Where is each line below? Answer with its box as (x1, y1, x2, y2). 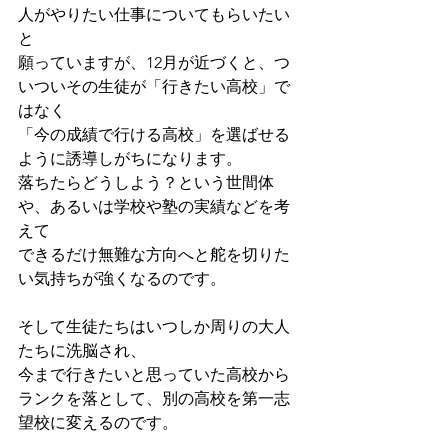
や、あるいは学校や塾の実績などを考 (18, 197, 290, 216)
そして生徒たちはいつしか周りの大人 (18, 317, 290, 336)
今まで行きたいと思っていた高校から (18, 365, 290, 384)
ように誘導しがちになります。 (18, 149, 242, 168)
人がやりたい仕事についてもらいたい (18, 5, 290, 24)
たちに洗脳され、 (18, 341, 146, 360)
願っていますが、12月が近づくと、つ (18, 53, 290, 72)
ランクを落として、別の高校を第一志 (18, 389, 290, 408)
